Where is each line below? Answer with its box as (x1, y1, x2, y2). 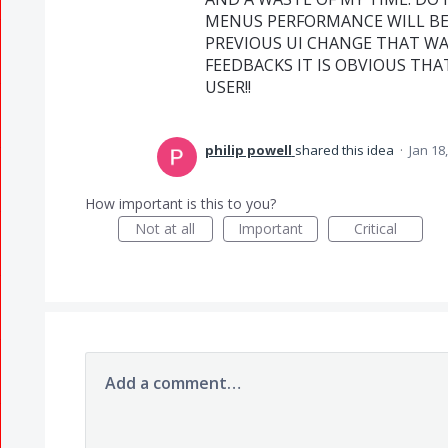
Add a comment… (104, 372, 241, 394)
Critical (353, 219, 397, 238)
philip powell (204, 141, 292, 159)
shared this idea (294, 141, 397, 159)
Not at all (135, 219, 196, 238)
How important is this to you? (84, 194, 276, 213)
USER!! (204, 76, 251, 98)
